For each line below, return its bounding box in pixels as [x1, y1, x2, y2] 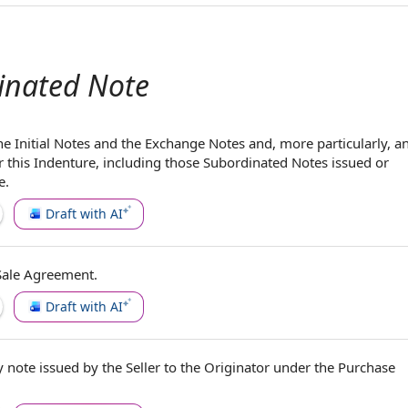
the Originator [180, 358, 270, 376]
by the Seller [83, 358, 160, 376]
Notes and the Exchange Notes [54, 134, 245, 152]
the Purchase [314, 358, 395, 376]
